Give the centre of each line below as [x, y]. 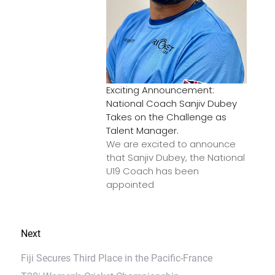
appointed [130, 184]
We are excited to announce [171, 144]
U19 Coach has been [152, 171]
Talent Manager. [142, 130]
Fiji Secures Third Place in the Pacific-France [117, 258]
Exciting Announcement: [160, 90]
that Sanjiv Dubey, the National [175, 157]
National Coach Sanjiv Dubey [171, 103]
